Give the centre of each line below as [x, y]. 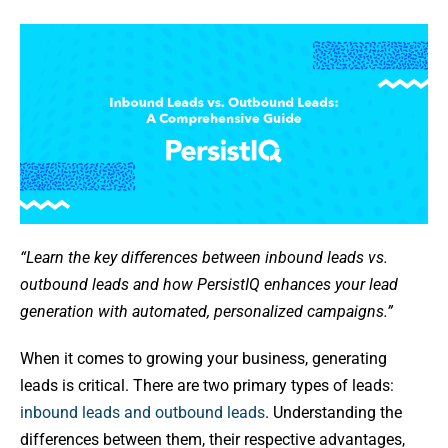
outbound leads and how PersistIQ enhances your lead [209, 284]
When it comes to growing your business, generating [203, 358]
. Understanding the [333, 412]
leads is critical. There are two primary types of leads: [207, 385]
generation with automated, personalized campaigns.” [206, 311]
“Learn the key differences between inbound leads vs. [204, 257]
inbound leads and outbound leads [142, 412]
